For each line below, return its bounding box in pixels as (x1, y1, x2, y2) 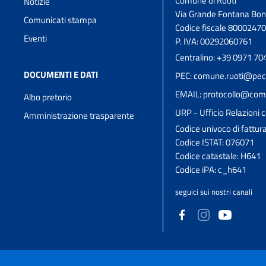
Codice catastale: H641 (175, 148, 261, 163)
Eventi (23, 31, 47, 45)
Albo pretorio (23, 90, 72, 104)
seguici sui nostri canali (175, 185, 252, 198)
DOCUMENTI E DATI (23, 67, 98, 81)
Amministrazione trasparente (23, 108, 134, 122)
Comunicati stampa (23, 12, 97, 27)
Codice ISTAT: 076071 (175, 135, 254, 149)
